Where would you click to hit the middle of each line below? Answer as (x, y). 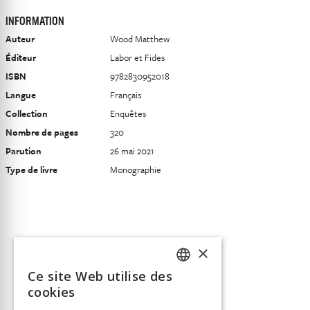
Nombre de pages (42, 133)
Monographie (136, 170)
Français (126, 95)
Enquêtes (128, 114)
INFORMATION (35, 22)
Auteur (20, 39)
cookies (52, 292)
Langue (21, 95)
